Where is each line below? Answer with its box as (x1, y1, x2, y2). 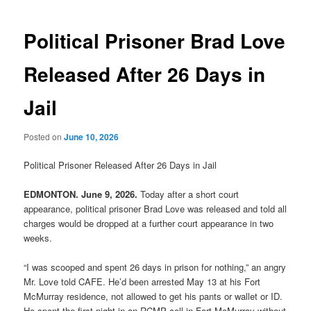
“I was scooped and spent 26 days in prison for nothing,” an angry (24, 260, 287, 274)
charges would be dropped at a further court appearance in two (24, 216, 274, 230)
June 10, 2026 (64, 130, 119, 143)
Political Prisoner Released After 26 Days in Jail (24, 158, 217, 171)
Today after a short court (137, 187, 239, 201)
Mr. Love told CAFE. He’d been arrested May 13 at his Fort (24, 274, 261, 288)
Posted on (24, 130, 65, 142)
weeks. (24, 230, 53, 244)
